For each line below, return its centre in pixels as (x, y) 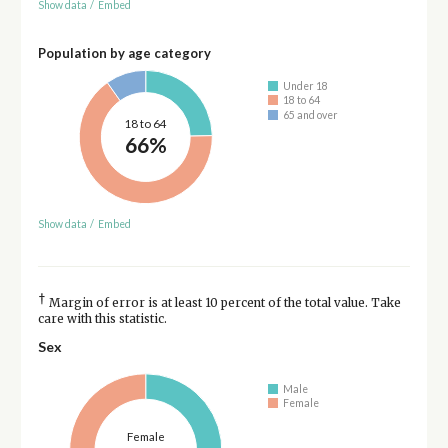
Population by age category (124, 53)
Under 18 (306, 85)
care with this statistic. (102, 318)
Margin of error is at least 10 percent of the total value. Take (223, 302)
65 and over (311, 114)
